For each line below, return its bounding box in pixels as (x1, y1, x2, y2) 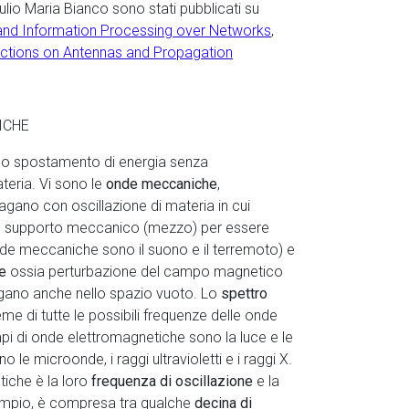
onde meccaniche (106, 175, 217, 193)
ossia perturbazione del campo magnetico (10, 263, 283, 280)
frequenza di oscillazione (91, 372, 257, 390)
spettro (221, 285, 267, 302)
